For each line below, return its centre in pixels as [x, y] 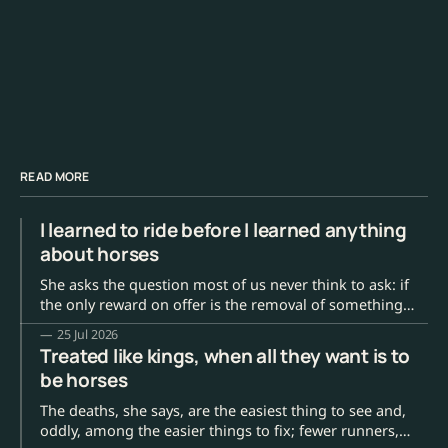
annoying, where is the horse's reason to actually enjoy [227, 324]
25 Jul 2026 [87, 335]
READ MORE [55, 177]
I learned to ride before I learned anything [223, 230]
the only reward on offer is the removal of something [221, 304]
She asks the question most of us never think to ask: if [224, 284]
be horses [84, 380]
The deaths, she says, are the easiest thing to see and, [223, 410]
